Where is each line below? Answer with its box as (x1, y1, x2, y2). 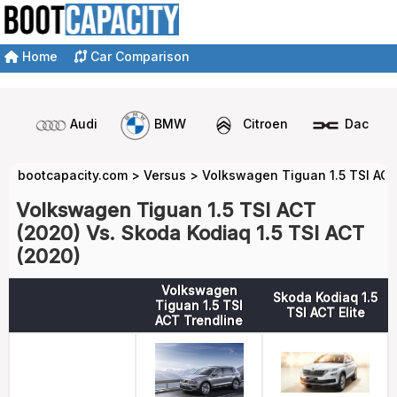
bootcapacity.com (18, 167, 128, 183)
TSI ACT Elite (285, 305, 365, 320)
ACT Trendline (155, 313, 243, 328)
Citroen (243, 116, 288, 132)
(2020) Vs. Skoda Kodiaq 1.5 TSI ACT (16, 222, 364, 245)
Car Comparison (87, 49, 190, 64)
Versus (144, 167, 186, 183)
